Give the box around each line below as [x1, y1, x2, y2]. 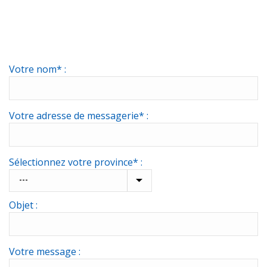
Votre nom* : [9, 63, 66, 76]
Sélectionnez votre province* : [9, 156, 142, 169]
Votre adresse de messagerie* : [9, 109, 148, 123]
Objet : [9, 198, 38, 212]
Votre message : [9, 245, 80, 259]
